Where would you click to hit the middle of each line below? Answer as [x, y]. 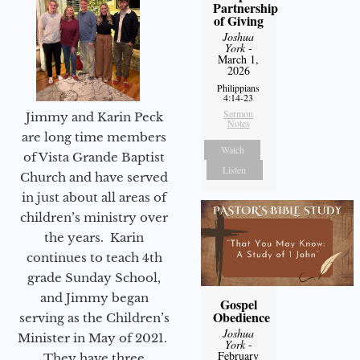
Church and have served [94, 177]
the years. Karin [94, 237]
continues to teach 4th [94, 257]
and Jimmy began [94, 297]
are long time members [94, 137]
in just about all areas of [94, 197]
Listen [235, 169]
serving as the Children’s [94, 317]
